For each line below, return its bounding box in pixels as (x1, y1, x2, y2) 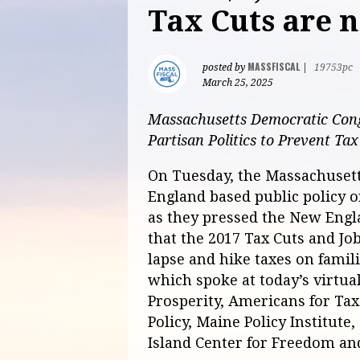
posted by (202, 61, 247, 73)
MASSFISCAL (247, 59, 300, 73)
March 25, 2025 (202, 76, 273, 88)
